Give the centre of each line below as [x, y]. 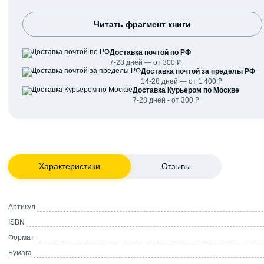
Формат [21, 237]
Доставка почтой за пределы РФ [198, 71]
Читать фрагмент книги [142, 24]
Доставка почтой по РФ [150, 52]
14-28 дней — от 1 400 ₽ [181, 81]
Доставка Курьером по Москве [186, 90]
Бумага [20, 253]
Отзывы [176, 166]
